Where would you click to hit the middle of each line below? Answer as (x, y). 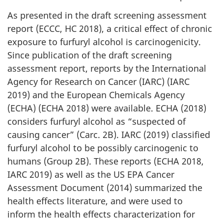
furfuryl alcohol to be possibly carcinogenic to (103, 148)
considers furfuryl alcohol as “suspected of (96, 121)
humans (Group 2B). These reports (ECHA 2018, (106, 161)
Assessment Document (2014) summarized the (105, 187)
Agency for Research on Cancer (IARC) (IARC (98, 81)
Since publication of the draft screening (90, 55)
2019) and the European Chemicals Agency (96, 95)
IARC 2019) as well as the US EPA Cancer (91, 174)
